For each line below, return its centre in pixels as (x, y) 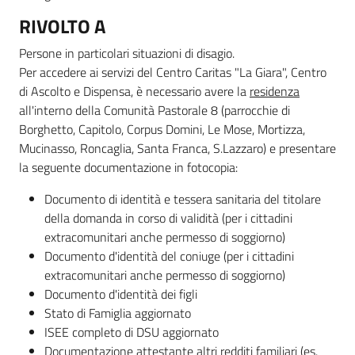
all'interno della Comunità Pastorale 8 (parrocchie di (155, 110)
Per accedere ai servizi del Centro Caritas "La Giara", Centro (173, 72)
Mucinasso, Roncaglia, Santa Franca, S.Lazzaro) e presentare (177, 148)
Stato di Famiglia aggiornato (119, 313)
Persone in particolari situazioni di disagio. (127, 53)
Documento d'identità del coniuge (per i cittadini (169, 256)
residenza (275, 91)
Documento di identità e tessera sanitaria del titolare (183, 198)
